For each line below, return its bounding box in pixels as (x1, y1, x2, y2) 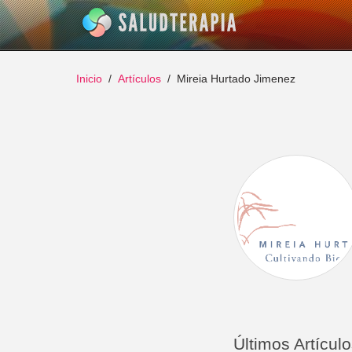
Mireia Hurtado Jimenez (177, 72, 295, 85)
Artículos (118, 72, 161, 85)
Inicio (76, 72, 102, 85)
